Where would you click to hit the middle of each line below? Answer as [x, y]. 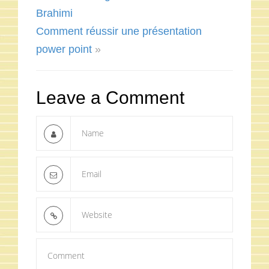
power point [64, 49]
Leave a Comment [110, 97]
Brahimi [54, 13]
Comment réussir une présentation [119, 31]
